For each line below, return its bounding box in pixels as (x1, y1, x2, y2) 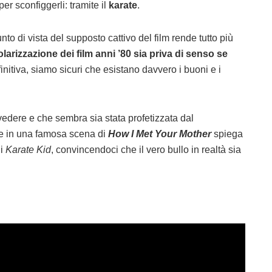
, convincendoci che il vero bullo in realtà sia (51, 144, 241, 155)
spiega (211, 129, 243, 140)
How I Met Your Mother (108, 129, 211, 140)
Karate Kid (3, 144, 51, 155)
